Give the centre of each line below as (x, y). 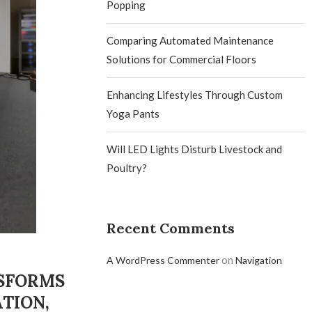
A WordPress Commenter (163, 260)
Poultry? (127, 168)
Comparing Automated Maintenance (190, 40)
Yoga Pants (133, 114)
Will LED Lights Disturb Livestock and (195, 149)
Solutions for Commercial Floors (182, 59)
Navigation (259, 260)
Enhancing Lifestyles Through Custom (195, 95)
